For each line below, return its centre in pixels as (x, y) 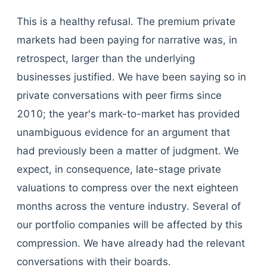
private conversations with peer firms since (119, 95)
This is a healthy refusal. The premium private (126, 21)
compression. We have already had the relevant (131, 243)
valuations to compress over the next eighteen (128, 188)
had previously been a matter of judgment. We (128, 151)
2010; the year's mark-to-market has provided (128, 114)
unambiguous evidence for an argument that (123, 132)
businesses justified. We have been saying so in (131, 77)
